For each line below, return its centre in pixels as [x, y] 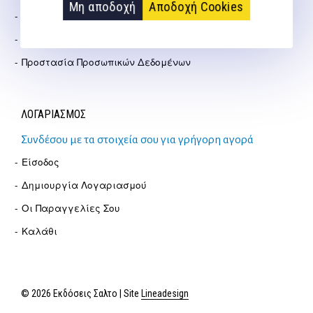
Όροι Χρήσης [52, 38]
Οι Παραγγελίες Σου [71, 208]
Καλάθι [39, 231]
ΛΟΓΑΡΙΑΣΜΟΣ [53, 114]
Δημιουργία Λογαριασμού [84, 184]
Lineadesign [165, 293]
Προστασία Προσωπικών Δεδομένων [106, 61]
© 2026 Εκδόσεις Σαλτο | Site [81, 293]
